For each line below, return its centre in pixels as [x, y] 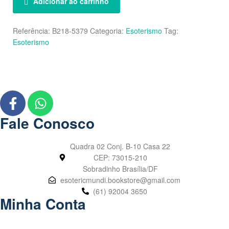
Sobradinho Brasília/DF [120, 169]
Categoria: [108, 30]
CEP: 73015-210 [120, 157]
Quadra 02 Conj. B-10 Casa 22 [120, 146]
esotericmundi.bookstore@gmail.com [120, 180]
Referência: [32, 30]
